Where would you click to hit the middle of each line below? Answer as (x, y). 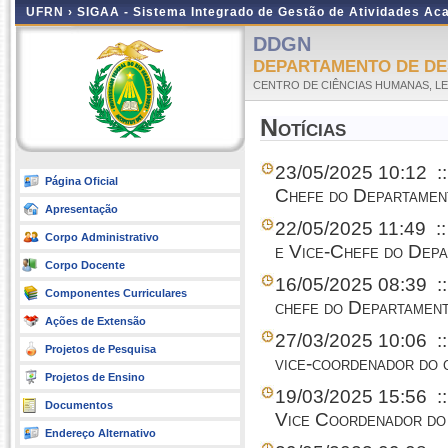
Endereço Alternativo (100, 433)
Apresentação (81, 209)
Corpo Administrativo (102, 237)
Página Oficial (81, 181)
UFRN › (51, 12)
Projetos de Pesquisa (100, 349)
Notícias (303, 127)
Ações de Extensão (95, 321)
